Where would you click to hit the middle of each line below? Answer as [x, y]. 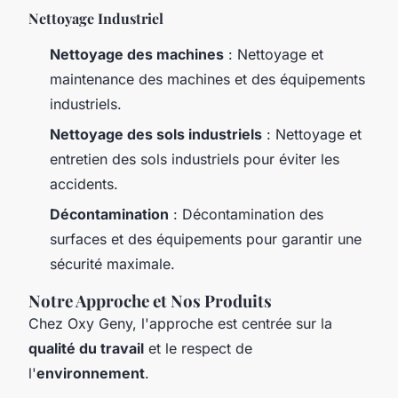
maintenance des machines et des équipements [207, 79]
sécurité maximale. [112, 264]
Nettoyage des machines [137, 54]
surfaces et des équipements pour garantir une [206, 239]
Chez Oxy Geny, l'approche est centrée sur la [180, 324]
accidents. [84, 183]
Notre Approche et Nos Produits [150, 301]
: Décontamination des [246, 215]
